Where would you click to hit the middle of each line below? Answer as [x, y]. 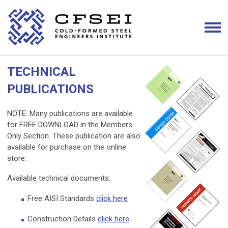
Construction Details [63, 219]
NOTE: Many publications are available [70, 114]
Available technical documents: [59, 178]
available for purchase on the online [67, 147]
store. [17, 159]
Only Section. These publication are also [74, 136]
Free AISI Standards [62, 199]
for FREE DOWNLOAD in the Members [70, 125]
